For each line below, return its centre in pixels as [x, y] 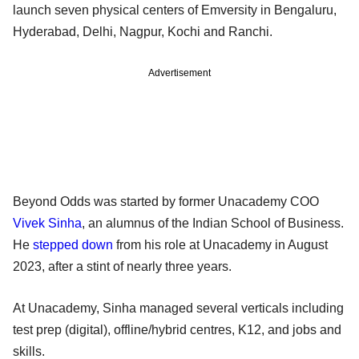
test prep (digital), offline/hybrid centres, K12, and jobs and [177, 329]
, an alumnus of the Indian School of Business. [213, 223]
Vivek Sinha [47, 223]
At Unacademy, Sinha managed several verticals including [178, 308]
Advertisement [179, 73]
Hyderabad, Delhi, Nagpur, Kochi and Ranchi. [143, 31]
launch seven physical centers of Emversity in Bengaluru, [175, 10]
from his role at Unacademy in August [222, 244]
